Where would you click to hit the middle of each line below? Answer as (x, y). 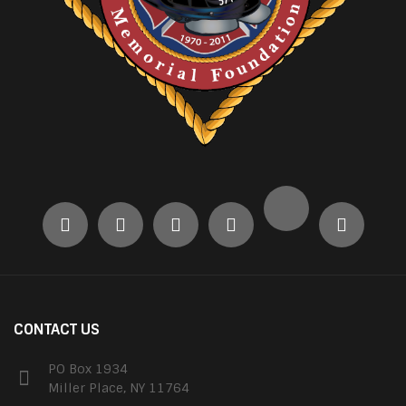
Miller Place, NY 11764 (119, 388)
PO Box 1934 (88, 369)
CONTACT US (57, 330)
